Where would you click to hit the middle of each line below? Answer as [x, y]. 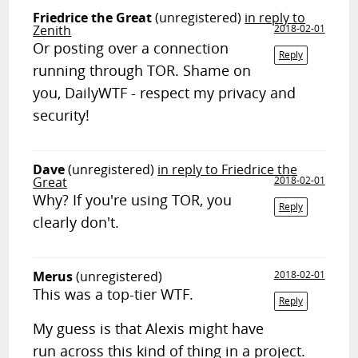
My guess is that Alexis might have [149, 328]
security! [62, 115]
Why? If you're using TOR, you [133, 200]
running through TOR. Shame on [142, 70]
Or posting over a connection [131, 48]
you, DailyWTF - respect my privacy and [165, 93]
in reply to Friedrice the [228, 169]
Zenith [52, 30]
